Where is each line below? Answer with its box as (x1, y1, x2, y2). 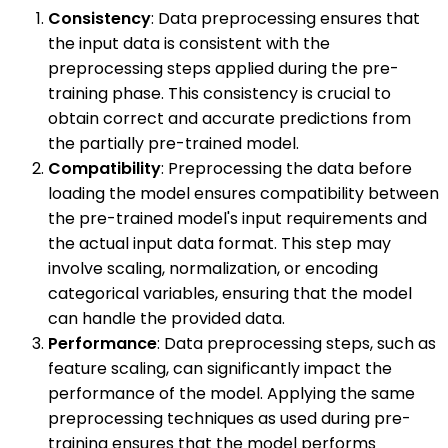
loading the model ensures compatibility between (48, 181, 439, 205)
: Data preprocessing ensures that (151, 6, 420, 30)
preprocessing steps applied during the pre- (48, 56, 399, 80)
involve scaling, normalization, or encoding (48, 256, 378, 280)
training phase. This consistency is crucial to (48, 81, 391, 105)
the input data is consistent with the (48, 31, 330, 55)
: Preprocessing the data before (161, 156, 412, 180)
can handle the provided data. (48, 306, 285, 330)
